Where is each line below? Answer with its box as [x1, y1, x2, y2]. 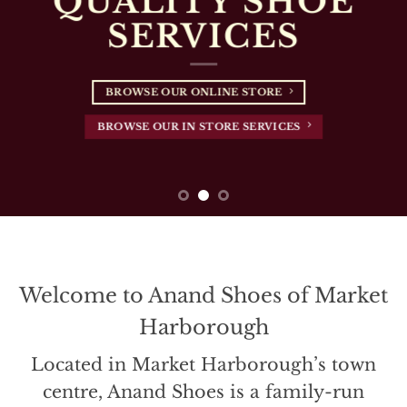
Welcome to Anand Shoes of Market [19, 282, 388, 308]
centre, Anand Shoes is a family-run [43, 380, 364, 402]
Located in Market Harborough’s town [31, 352, 376, 375]
